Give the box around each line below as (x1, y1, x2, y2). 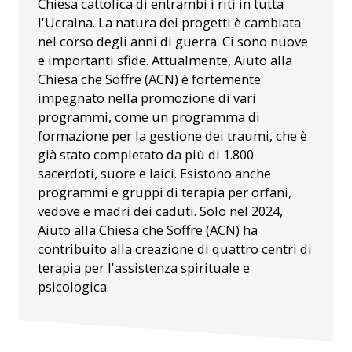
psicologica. (38, 277, 109, 296)
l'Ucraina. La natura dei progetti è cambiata (38, 13, 301, 32)
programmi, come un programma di (38, 108, 260, 126)
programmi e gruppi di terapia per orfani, (38, 183, 291, 202)
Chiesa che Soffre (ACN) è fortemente (38, 70, 261, 89)
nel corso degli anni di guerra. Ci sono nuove (38, 32, 308, 51)
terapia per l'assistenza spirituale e (38, 258, 250, 277)
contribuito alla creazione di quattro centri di (38, 240, 312, 258)
